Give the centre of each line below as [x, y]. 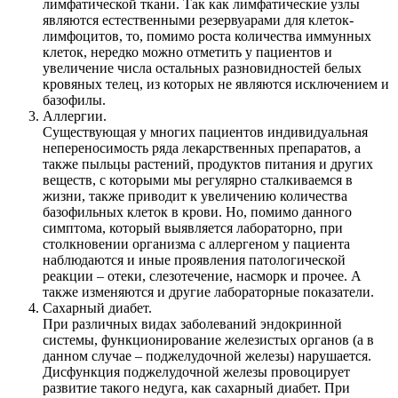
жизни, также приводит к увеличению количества [195, 196]
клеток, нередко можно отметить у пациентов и [187, 52]
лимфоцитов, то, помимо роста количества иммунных [207, 36]
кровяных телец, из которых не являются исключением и [216, 84]
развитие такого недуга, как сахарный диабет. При [196, 388]
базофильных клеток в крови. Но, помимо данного [197, 212]
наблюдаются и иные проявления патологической [194, 260]
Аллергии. [75, 116]
